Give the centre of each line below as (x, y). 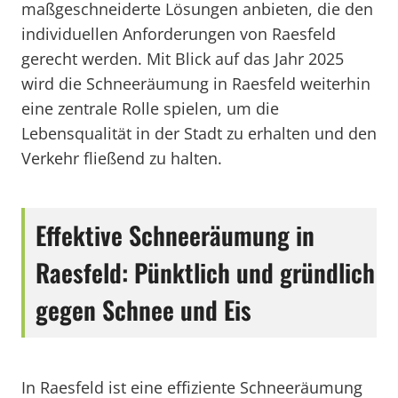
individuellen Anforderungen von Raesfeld (179, 34)
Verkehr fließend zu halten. (122, 158)
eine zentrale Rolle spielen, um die (150, 108)
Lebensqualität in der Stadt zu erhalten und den (199, 133)
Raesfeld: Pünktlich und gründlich (205, 272)
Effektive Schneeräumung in (175, 235)
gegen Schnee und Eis (143, 310)
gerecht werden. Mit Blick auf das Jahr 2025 (183, 59)
